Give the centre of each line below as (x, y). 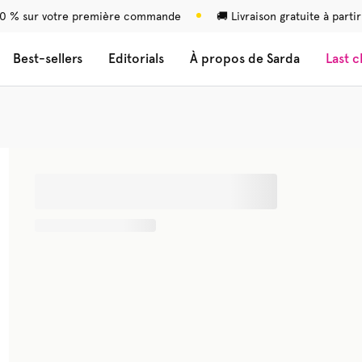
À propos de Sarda (245, 59)
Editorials (136, 59)
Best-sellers (48, 59)
